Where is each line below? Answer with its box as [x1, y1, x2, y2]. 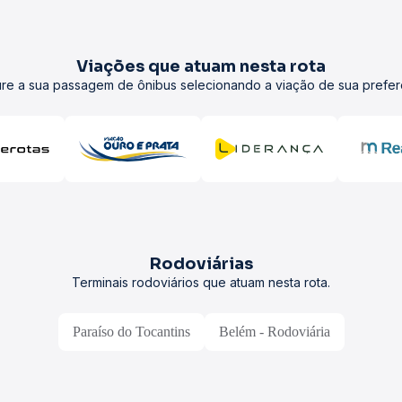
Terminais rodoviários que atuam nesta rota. [72, 275, 330, 290]
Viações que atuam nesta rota [76, 57, 326, 76]
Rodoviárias [149, 254, 253, 274]
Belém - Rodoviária [218, 324, 330, 339]
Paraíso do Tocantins [72, 324, 190, 339]
